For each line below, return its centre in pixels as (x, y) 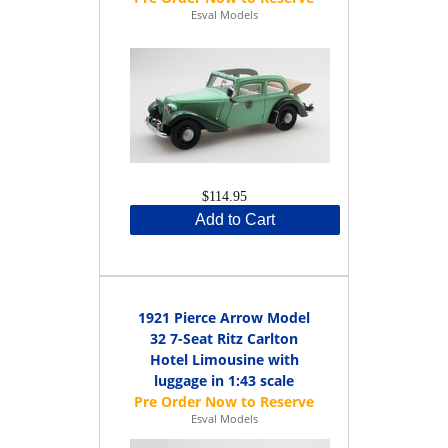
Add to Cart (235, 219)
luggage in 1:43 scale (224, 380)
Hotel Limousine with (224, 359)
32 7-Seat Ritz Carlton (224, 338)
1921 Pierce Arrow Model (224, 317)
